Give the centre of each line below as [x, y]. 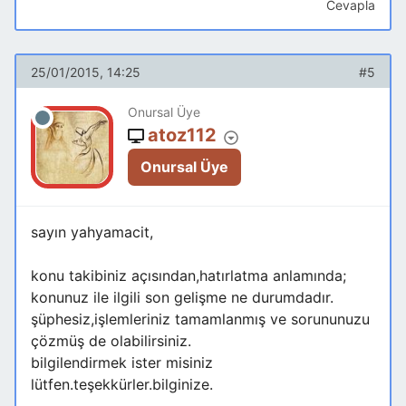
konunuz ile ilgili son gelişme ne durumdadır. [182, 298]
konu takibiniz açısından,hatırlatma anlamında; [188, 276]
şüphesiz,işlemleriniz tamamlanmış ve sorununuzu [200, 319]
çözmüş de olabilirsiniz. [111, 341]
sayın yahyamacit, [92, 232]
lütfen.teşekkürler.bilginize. [122, 385]
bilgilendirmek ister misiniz [122, 363]
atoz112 [182, 135]
